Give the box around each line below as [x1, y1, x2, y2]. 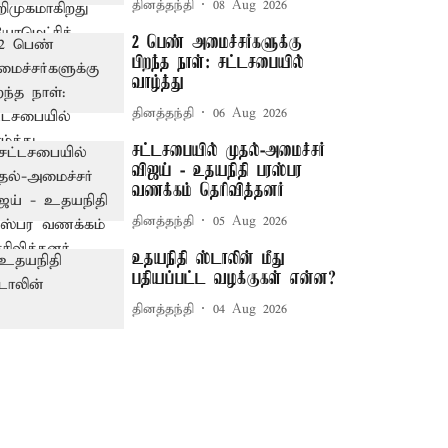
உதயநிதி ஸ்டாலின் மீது [132, 249, 286, 269]
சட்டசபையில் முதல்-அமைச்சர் [132, 141, 326, 161]
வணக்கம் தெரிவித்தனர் [132, 181, 285, 201]
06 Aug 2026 [213, 104, 288, 122]
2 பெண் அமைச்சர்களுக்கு [132, 33, 303, 53]
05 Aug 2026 [213, 212, 288, 230]
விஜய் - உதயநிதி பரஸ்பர [132, 161, 303, 181]
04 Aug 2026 [213, 300, 288, 318]
